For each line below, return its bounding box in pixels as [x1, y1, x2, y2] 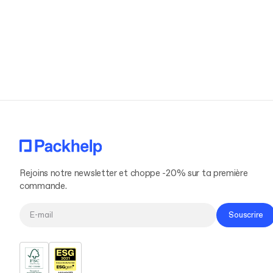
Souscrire [229, 210, 263, 221]
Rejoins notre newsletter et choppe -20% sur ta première [19, 168, 248, 180]
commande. [19, 180, 67, 193]
